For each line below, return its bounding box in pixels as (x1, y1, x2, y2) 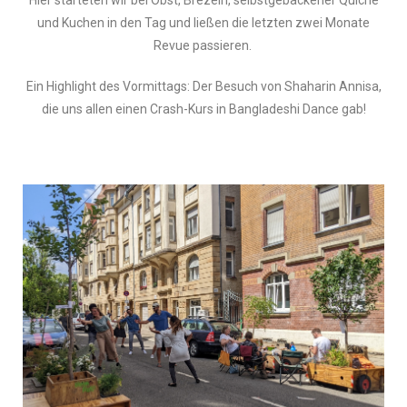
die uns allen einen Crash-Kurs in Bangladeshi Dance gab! (41, 102, 366, 117)
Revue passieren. (153, 38, 254, 54)
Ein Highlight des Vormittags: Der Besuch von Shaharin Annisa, (25, 79, 382, 94)
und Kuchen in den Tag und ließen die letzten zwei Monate (37, 15, 370, 31)
